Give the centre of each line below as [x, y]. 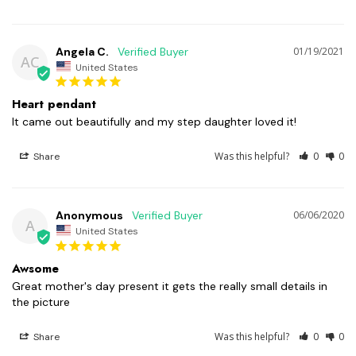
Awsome [35, 268]
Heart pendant [54, 104]
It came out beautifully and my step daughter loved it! [154, 122]
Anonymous [89, 216]
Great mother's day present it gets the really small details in [170, 286]
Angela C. [82, 51]
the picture [41, 302]
